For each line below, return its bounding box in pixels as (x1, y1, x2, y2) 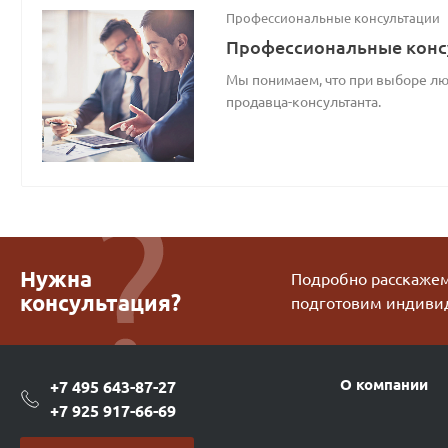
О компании (340, 376, 428, 393)
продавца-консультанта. (226, 94, 381, 110)
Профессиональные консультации (226, 11, 440, 25)
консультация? (20, 290, 181, 315)
